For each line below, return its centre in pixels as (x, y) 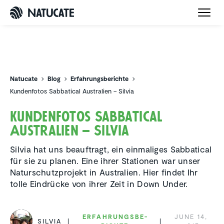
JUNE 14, (191, 216)
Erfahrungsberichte (99, 78)
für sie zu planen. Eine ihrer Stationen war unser (105, 161)
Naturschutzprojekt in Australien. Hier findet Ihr (104, 172)
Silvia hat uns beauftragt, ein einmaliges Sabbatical (111, 149)
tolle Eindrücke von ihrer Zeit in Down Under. (99, 184)
